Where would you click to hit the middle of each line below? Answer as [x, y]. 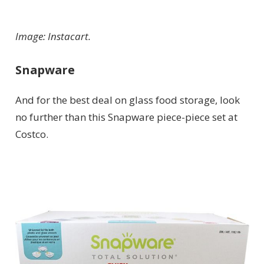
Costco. [32, 134]
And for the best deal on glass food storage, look [127, 100]
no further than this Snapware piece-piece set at [126, 117]
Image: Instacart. [53, 36]
